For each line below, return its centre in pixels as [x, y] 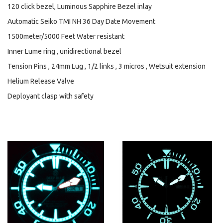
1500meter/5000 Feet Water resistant [66, 36]
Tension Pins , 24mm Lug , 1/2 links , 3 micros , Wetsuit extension [107, 66]
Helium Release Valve [41, 81]
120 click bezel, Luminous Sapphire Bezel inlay [80, 6]
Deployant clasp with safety [51, 96]
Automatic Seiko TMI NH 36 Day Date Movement [81, 21]
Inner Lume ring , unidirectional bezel [64, 51]
